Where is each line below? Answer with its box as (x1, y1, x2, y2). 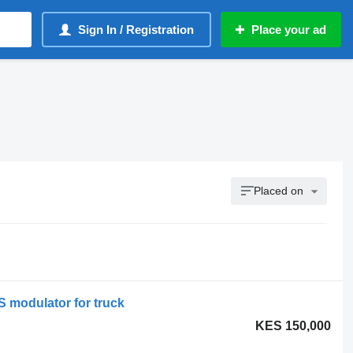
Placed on (254, 184, 304, 197)
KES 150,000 (255, 319, 332, 333)
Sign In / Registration (78, 23, 194, 36)
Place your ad (251, 23, 326, 36)
